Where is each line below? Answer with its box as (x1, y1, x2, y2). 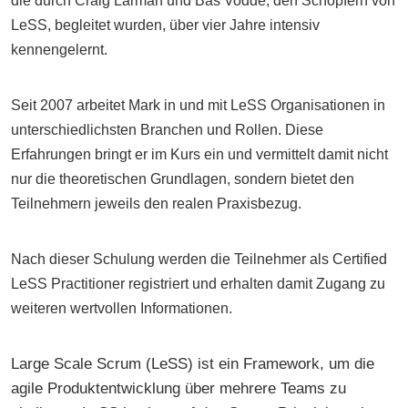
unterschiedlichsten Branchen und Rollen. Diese (11, 121, 323, 138)
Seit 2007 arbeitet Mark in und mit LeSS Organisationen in (11, 97, 385, 113)
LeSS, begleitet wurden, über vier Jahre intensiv (11, 16, 320, 33)
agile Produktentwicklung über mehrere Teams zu (11, 378, 346, 397)
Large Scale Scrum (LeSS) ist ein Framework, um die (11, 353, 374, 372)
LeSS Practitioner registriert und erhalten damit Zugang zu (11, 275, 385, 291)
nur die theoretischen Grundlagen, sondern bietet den (11, 170, 354, 187)
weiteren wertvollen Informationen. (11, 300, 232, 316)
